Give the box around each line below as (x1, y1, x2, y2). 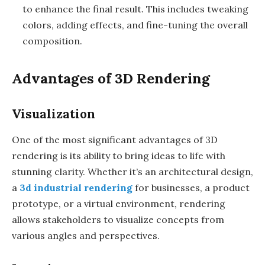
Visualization (12, 106, 95, 122)
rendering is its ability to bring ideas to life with (12, 150, 225, 162)
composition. (22, 35, 82, 47)
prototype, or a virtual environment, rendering (12, 198, 225, 210)
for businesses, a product (132, 182, 250, 194)
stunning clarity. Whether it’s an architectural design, (12, 166, 253, 178)
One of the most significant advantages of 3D (12, 134, 218, 146)
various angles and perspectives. (12, 230, 160, 242)
